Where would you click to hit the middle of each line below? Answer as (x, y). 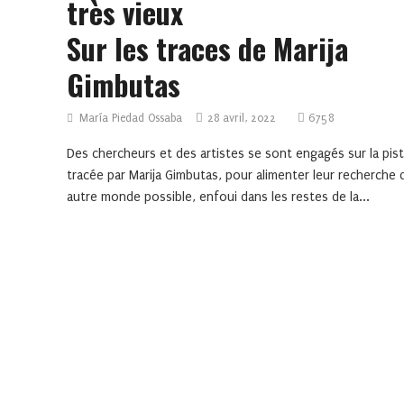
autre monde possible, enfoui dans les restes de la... (218, 197)
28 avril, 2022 (242, 119)
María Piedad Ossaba (131, 119)
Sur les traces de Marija (207, 49)
